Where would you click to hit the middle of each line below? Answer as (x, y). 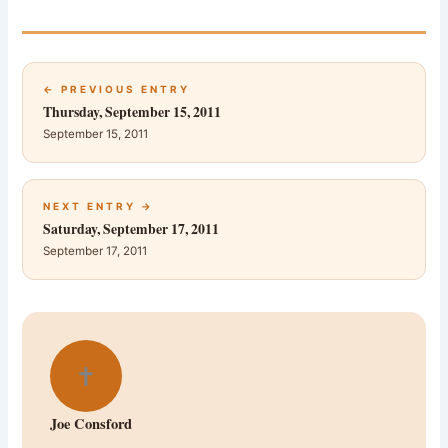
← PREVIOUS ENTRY (117, 89)
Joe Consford (91, 424)
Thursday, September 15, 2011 (132, 112)
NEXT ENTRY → (99, 206)
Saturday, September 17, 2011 (131, 229)
